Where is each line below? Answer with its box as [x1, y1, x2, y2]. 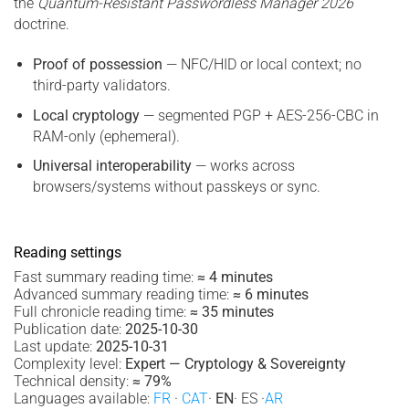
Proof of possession [32, 55, 163, 73]
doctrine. [14, 16, 69, 34]
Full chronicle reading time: [14, 302, 190, 320]
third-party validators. [32, 76, 171, 94]
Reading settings [14, 243, 121, 261]
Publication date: [14, 320, 125, 338]
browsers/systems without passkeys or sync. [32, 178, 320, 196]
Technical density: [14, 372, 132, 390]
